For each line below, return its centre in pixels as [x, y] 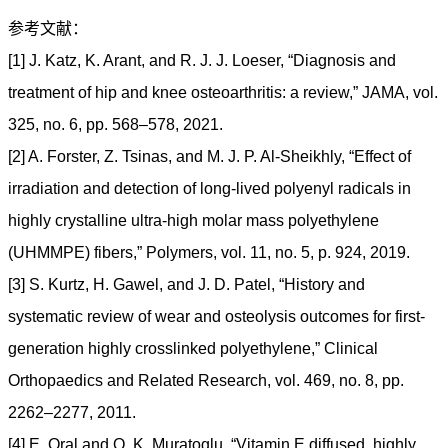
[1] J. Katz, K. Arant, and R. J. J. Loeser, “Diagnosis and [202, 61]
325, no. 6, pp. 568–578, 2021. [115, 125]
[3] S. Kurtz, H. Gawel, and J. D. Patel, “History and [186, 285]
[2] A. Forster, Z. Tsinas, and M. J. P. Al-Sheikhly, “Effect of [209, 157]
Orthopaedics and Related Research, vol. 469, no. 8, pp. [206, 381]
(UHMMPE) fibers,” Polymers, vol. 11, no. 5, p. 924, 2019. [209, 253]
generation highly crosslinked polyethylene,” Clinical [193, 349]
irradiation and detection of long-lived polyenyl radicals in [209, 189]
